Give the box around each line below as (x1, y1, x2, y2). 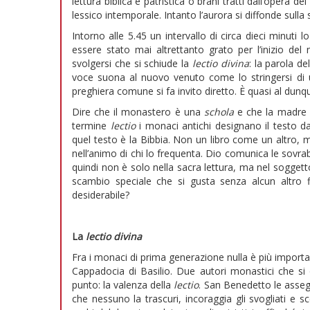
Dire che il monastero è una (72, 105, 204, 119)
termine (72, 119, 111, 133)
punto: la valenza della (72, 278, 174, 292)
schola (203, 105, 234, 119)
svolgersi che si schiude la (72, 57, 192, 71)
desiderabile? (72, 188, 129, 202)
